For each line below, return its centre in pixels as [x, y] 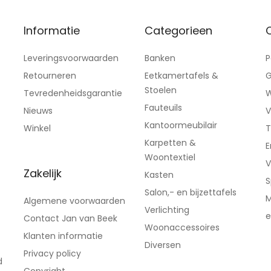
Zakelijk [43, 173]
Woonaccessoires [182, 227]
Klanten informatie [63, 236]
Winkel [37, 128]
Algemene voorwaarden [74, 201]
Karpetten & [170, 142]
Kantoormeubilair [181, 125]
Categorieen [178, 30]
